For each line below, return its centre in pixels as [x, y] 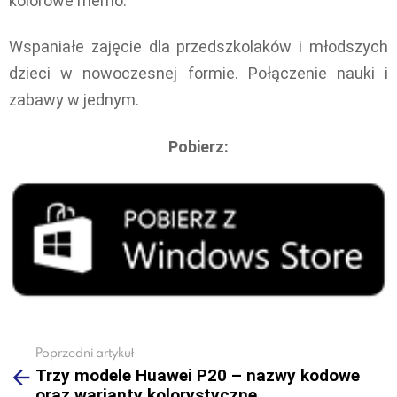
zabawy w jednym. [74, 100]
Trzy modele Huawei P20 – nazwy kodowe [198, 375]
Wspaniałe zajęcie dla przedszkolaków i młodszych [198, 47]
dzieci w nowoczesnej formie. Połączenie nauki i [198, 74]
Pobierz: [198, 146]
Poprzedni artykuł [85, 353]
